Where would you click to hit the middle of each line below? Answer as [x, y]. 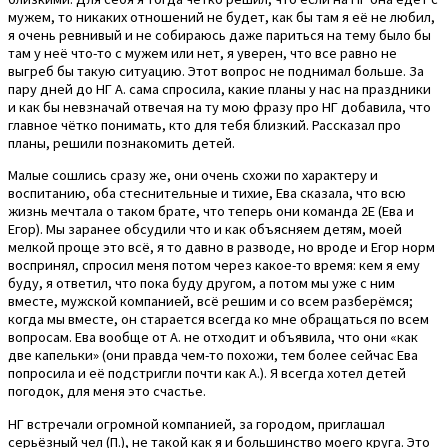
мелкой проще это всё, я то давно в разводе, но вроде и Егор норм [221, 247]
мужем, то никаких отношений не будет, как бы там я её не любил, [221, 16]
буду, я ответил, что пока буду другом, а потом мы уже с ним [201, 283]
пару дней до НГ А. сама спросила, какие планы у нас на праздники [219, 88]
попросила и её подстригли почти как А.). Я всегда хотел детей [207, 373]
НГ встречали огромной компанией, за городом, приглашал [196, 423]
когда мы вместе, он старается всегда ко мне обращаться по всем [218, 319]
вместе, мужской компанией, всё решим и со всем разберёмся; [210, 301]
